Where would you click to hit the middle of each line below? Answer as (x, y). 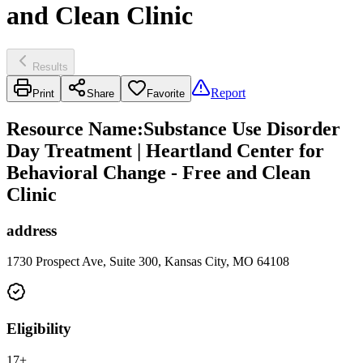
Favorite (166, 93)
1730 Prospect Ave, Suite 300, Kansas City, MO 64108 (148, 262)
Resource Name (72, 128)
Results (50, 66)
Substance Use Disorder (242, 128)
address (32, 230)
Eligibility (39, 329)
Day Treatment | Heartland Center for (165, 150)
